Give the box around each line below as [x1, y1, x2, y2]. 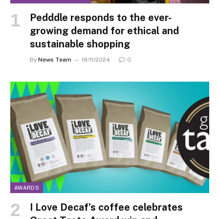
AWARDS [14, 185, 39, 191]
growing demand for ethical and [30, 24, 179, 37]
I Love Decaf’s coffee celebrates [30, 201, 183, 214]
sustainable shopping [30, 38, 130, 50]
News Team [38, 56, 71, 63]
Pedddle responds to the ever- [30, 11, 172, 23]
